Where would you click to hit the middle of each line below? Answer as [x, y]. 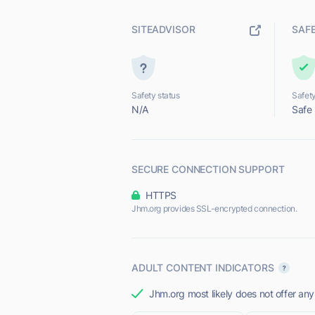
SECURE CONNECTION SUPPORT [208, 169]
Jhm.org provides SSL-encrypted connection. [214, 208]
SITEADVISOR [163, 29]
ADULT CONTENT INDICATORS [203, 268]
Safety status [156, 95]
